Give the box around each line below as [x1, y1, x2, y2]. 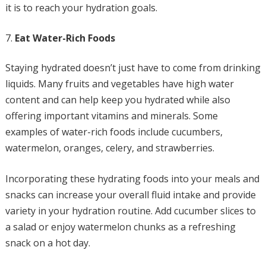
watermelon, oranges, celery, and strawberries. [5, 141, 214, 154]
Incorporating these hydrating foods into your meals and [5, 172, 259, 185]
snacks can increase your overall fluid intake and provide [5, 188, 256, 201]
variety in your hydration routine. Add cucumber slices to [5, 204, 256, 217]
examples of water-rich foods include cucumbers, [5, 125, 223, 138]
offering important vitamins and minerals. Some [5, 109, 218, 122]
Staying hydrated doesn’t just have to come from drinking [5, 61, 261, 74]
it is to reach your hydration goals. [5, 1, 157, 14]
